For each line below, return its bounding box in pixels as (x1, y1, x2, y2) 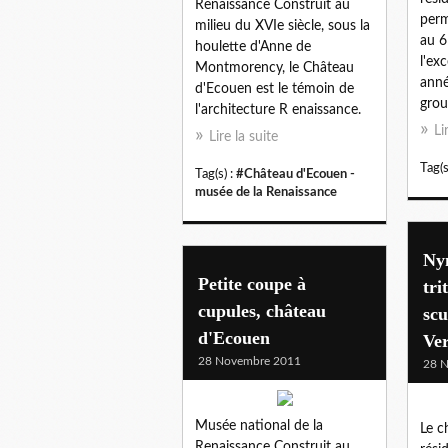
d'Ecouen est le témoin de (195, 81, 354, 96)
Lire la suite (209, 129, 278, 144)
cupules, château (198, 300, 326, 321)
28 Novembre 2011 (198, 354, 301, 367)
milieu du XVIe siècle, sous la (195, 18, 370, 33)
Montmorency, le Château (195, 60, 354, 75)
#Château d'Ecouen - (236, 167, 355, 180)
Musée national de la (195, 418, 323, 433)
